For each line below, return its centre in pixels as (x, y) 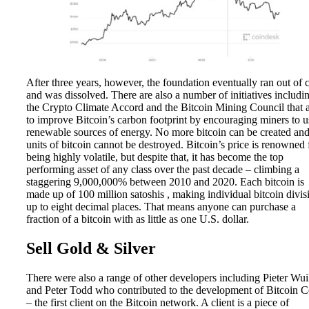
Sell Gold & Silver (91, 249)
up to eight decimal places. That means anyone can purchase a (161, 207)
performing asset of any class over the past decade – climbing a (163, 170)
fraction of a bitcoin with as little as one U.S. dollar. (138, 219)
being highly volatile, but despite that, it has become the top (155, 157)
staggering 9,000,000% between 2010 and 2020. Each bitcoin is (165, 182)
